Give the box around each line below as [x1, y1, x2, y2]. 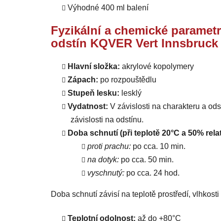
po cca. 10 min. [131, 142, 185, 151]
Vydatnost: [68, 102, 110, 111]
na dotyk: [87, 155, 119, 164]
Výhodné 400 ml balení [68, 3, 148, 12]
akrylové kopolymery [120, 62, 194, 71]
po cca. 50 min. [119, 155, 174, 164]
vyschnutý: [87, 169, 124, 178]
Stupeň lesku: [68, 89, 121, 98]
